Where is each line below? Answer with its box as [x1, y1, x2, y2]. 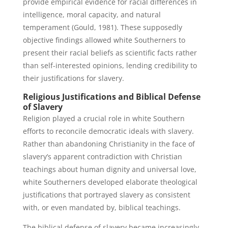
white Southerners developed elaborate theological [22, 177, 197, 187]
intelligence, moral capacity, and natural [22, 10, 161, 19]
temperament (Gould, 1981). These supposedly [22, 22, 182, 32]
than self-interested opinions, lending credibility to [22, 61, 197, 70]
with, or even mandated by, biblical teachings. [22, 203, 181, 212]
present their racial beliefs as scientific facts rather [22, 48, 197, 58]
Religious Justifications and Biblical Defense [22, 91, 201, 102]
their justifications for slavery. [22, 73, 124, 83]
